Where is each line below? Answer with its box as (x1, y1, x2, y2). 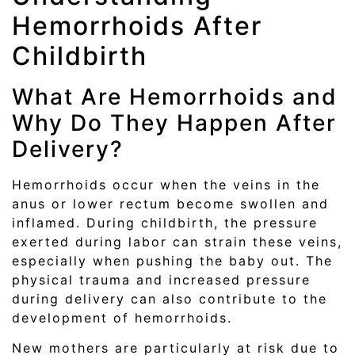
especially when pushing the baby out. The (12, 252, 333, 269)
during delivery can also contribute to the (12, 290, 327, 307)
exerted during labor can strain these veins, (12, 233, 342, 250)
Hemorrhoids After (12, 10, 262, 41)
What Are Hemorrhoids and (12, 82, 338, 110)
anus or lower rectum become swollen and (12, 195, 329, 212)
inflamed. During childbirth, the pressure (12, 214, 318, 231)
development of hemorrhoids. (12, 309, 232, 326)
